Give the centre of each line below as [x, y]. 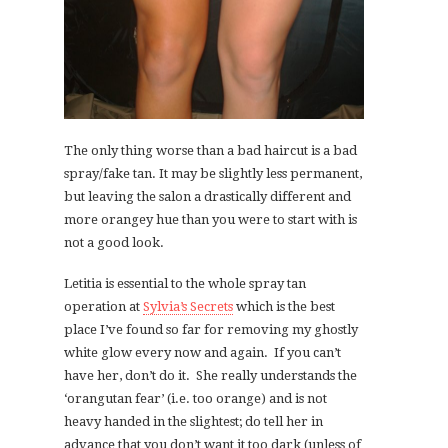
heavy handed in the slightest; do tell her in [193, 422]
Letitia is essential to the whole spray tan [185, 284]
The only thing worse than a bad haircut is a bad [210, 151]
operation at [103, 307]
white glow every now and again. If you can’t [202, 353]
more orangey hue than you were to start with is [210, 220]
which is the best [284, 307]
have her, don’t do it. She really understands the [210, 376]
